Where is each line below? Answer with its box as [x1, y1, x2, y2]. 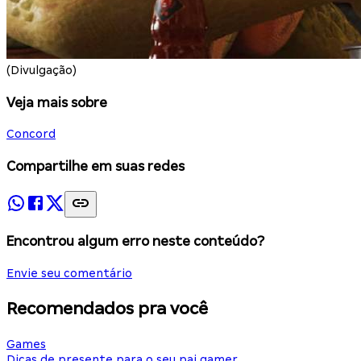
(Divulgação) [6, 63, 77, 77]
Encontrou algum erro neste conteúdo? [6, 234, 264, 250]
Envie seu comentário [6, 267, 132, 280]
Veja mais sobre [6, 94, 107, 110]
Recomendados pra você [6, 299, 208, 319]
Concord [6, 127, 56, 141]
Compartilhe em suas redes [6, 159, 185, 175]
